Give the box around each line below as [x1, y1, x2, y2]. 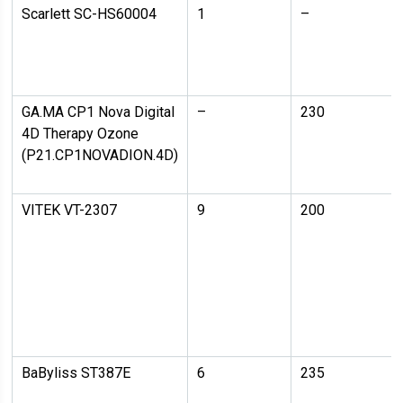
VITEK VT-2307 [22, 201, 118, 219]
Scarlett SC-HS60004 [22, 5, 157, 22]
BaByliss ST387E [22, 364, 131, 381]
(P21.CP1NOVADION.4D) [22, 147, 179, 164]
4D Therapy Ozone [22, 125, 139, 142]
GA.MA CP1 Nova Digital [22, 103, 175, 121]
